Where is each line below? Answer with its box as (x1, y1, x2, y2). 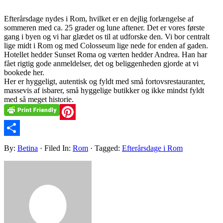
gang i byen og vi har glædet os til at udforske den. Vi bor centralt (4, 32, 210, 41)
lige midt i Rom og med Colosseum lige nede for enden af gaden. (4, 41, 210, 50)
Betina (17, 143, 38, 152)
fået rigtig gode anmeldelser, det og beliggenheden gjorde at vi (4, 59, 199, 68)
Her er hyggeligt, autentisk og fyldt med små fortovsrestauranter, (4, 77, 205, 86)
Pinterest (4, 123, 31, 132)
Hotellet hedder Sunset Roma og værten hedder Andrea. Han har (4, 50, 207, 59)
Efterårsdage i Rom (122, 143, 183, 152)
